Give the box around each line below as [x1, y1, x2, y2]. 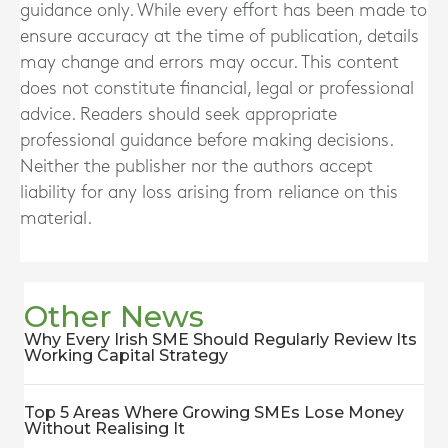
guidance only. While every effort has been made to [20, 2, 427, 19]
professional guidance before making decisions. [20, 132, 393, 149]
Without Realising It [24, 419, 185, 438]
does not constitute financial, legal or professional [20, 80, 414, 97]
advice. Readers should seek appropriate [20, 106, 337, 123]
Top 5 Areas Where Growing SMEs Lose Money [24, 403, 404, 422]
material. [20, 210, 92, 227]
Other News [24, 298, 204, 335]
